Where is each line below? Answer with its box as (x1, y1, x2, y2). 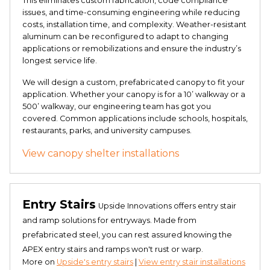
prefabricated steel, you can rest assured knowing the (22, 230, 232, 239)
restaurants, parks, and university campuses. (22, 126, 192, 135)
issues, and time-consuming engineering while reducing (22, 8, 240, 17)
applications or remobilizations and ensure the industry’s (22, 44, 241, 53)
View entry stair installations (139, 257, 245, 266)
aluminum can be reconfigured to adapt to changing (22, 32, 228, 41)
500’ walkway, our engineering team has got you (22, 102, 211, 111)
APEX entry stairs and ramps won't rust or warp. (22, 245, 203, 254)
